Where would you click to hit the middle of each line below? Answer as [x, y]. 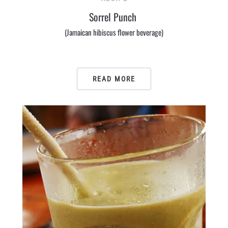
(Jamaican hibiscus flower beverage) [114, 32]
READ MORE [114, 79]
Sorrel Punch [114, 17]
